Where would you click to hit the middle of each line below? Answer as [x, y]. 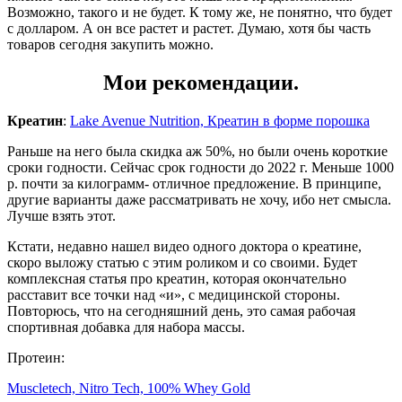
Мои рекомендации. [201, 82]
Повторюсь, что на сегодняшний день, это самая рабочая [181, 310]
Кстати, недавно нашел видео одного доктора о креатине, [184, 246]
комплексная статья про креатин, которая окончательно [177, 278]
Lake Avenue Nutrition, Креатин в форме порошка [220, 120]
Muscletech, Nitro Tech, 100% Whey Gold [129, 388]
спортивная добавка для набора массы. [126, 327]
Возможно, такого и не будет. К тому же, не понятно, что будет [200, 12]
